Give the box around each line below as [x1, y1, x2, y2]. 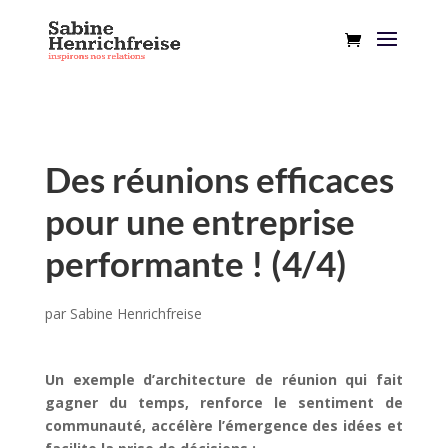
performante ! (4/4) [44, 242, 347, 284]
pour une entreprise [44, 200, 355, 242]
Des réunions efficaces [44, 158, 394, 200]
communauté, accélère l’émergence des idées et [44, 416, 404, 435]
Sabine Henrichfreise [69, 304, 202, 323]
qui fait [345, 370, 404, 389]
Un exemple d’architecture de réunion [44, 370, 346, 389]
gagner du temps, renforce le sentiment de [44, 393, 404, 412]
